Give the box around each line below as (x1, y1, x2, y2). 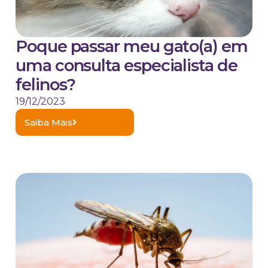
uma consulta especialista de (16, 56, 237, 76)
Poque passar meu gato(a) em (16, 36, 248, 57)
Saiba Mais (25, 117, 72, 129)
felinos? (16, 75, 76, 95)
